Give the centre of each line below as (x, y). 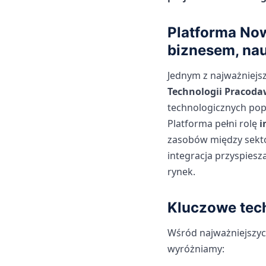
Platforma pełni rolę (213, 123)
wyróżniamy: (196, 249)
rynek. (181, 172)
